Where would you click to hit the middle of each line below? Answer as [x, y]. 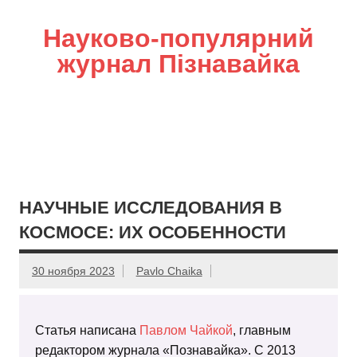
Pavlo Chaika [169, 271]
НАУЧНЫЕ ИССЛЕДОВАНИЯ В [151, 207]
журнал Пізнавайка [178, 64]
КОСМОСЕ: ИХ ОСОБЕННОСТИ [153, 232]
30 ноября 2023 [73, 271]
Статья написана [87, 330]
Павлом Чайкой [186, 330]
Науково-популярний [178, 38]
